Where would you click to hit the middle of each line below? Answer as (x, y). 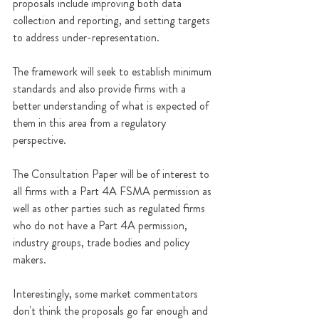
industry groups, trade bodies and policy (103, 243)
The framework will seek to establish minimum (114, 72)
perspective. (40, 140)
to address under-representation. (86, 38)
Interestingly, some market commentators (107, 294)
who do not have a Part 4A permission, (101, 226)
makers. (30, 260)
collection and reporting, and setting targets (113, 21)
